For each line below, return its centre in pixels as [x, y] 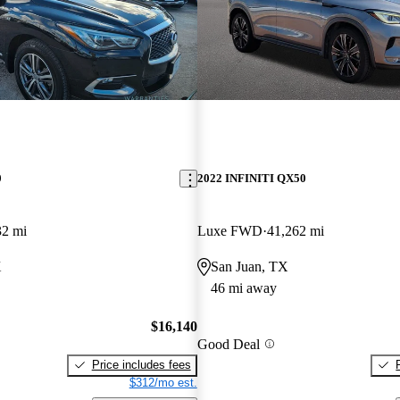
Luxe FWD [229, 231]
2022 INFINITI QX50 [251, 179]
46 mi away [243, 288]
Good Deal [228, 344]
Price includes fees [141, 364]
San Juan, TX [249, 267]
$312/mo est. [163, 382]
